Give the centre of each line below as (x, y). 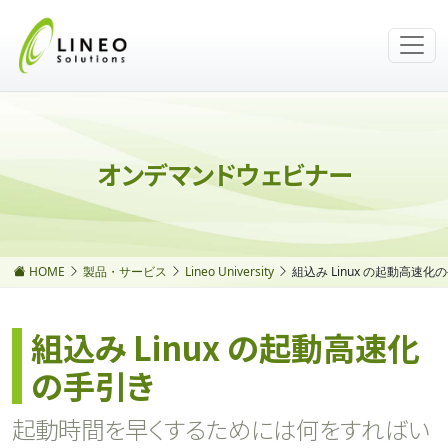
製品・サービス (125, 271)
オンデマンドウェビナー (224, 173)
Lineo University (229, 271)
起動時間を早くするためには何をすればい (220, 428)
